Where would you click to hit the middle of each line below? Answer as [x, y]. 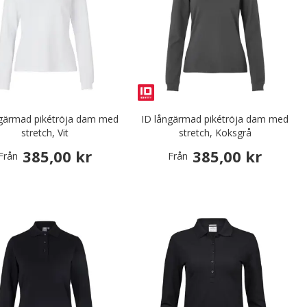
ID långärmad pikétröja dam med [215, 119]
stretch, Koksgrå [215, 133]
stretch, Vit [45, 133]
